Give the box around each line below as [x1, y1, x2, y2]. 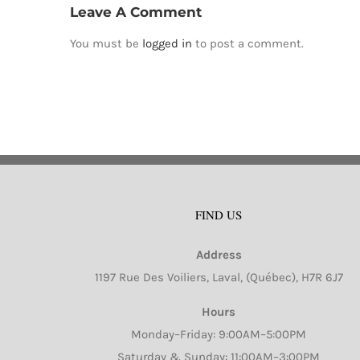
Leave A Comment [70, 3, 202, 21]
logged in [142, 36, 192, 51]
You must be [70, 36, 142, 51]
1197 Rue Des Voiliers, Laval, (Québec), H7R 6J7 [94, 270, 343, 285]
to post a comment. [192, 36, 304, 51]
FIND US [195, 207, 242, 223]
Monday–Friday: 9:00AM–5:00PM [131, 327, 306, 342]
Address [195, 247, 242, 263]
